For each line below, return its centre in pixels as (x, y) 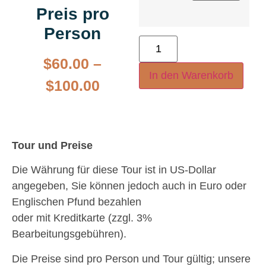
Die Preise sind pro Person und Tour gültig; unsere (131, 259)
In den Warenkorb (191, 75)
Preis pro (72, 14)
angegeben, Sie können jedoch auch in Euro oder (129, 186)
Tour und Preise (52, 145)
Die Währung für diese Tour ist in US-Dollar (114, 170)
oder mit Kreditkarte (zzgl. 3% (82, 218)
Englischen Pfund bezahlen (77, 202)
